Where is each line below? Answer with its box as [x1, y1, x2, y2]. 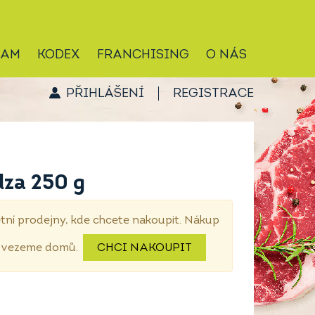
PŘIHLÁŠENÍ [66, 86, 144, 101]
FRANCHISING [97, 49, 189, 62]
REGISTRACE [173, 86, 254, 101]
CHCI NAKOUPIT [97, 243, 192, 254]
